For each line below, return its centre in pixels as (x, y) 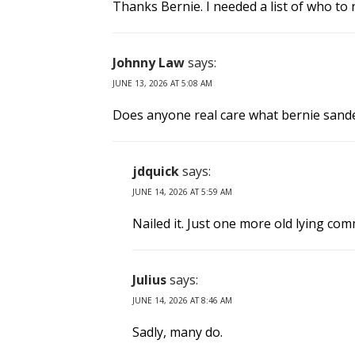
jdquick (156, 172)
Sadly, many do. (177, 332)
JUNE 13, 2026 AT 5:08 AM (162, 84)
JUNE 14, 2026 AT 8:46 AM (182, 301)
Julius (149, 280)
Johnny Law (149, 63)
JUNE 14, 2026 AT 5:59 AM (182, 192)
